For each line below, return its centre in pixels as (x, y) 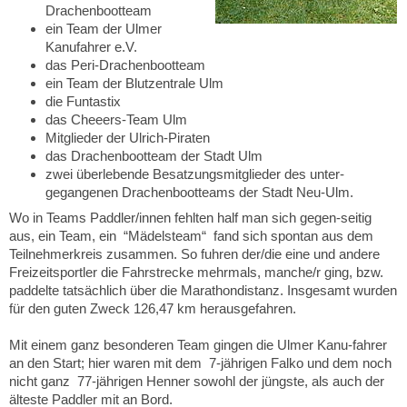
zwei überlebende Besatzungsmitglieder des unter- (195, 174)
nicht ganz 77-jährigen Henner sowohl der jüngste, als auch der (197, 381)
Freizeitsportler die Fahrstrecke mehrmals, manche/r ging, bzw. (196, 272)
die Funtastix (83, 102)
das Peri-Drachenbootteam (125, 65)
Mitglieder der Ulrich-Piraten (128, 138)
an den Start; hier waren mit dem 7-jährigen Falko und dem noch (200, 362)
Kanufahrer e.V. (91, 47)
